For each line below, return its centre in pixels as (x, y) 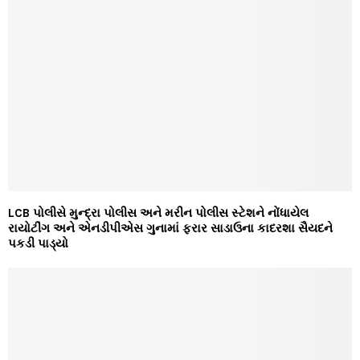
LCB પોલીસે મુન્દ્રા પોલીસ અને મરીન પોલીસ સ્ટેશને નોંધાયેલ (158, 213)
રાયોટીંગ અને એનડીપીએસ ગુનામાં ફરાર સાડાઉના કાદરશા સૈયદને (170, 229)
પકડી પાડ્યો (38, 244)
